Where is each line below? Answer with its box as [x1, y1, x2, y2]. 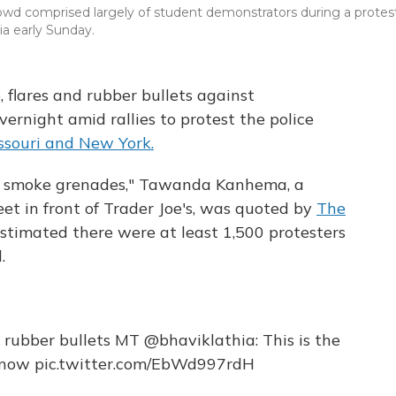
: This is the [255, 330, 340, 351]
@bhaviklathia [143, 330, 255, 351]
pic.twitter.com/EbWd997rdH [34, 354, 255, 375]
